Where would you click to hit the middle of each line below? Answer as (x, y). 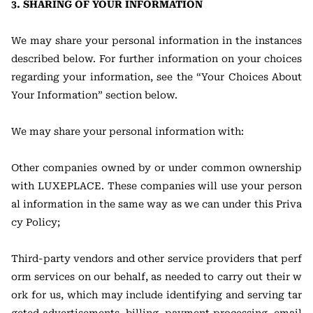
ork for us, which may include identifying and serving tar (156, 295)
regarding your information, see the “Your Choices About (156, 77)
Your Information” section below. (94, 95)
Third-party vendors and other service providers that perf (156, 259)
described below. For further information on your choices (156, 59)
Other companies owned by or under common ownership (156, 168)
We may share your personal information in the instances (156, 41)
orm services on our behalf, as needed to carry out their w (156, 277)
